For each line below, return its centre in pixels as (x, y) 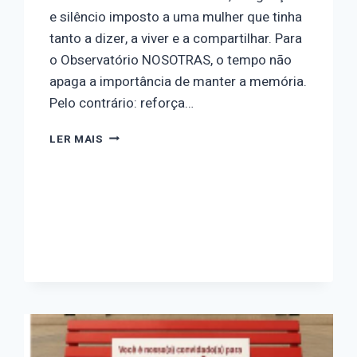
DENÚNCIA (132, 218)
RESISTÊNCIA (141, 251)
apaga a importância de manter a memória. (178, 81)
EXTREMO (131, 335)
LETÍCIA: (127, 184)
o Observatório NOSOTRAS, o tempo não (171, 60)
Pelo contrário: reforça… (122, 103)
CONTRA (127, 268)
